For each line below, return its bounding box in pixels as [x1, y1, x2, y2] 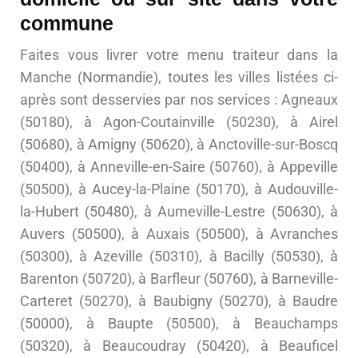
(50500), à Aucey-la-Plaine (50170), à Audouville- [20, 181, 338, 198]
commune [20, 12, 113, 35]
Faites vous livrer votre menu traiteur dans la [20, 46, 338, 64]
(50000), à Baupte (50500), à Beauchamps [20, 315, 338, 332]
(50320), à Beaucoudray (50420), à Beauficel [20, 337, 338, 355]
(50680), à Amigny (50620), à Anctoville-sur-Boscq [20, 136, 338, 153]
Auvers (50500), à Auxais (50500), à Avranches [20, 225, 338, 243]
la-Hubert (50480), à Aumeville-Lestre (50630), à [20, 203, 338, 221]
